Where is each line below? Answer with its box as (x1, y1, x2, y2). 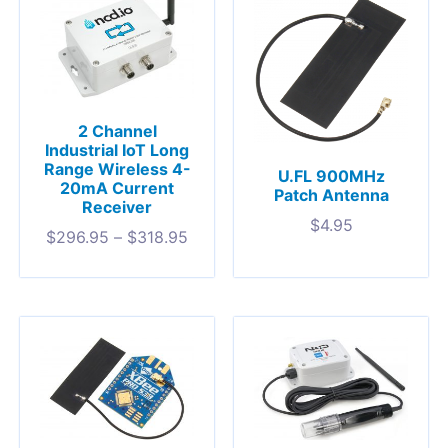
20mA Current (60, 178, 174, 199)
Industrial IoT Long (45, 140, 189, 161)
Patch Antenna (273, 184, 389, 205)
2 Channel (77, 121, 157, 142)
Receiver (82, 197, 152, 218)
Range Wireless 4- (43, 159, 191, 180)
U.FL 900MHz (277, 165, 385, 186)
